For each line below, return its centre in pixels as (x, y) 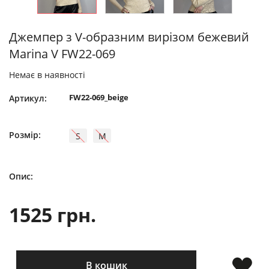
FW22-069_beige (99, 97)
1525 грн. (53, 215)
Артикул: (28, 98)
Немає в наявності (47, 75)
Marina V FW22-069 (62, 54)
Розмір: (25, 135)
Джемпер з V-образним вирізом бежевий (129, 37)
